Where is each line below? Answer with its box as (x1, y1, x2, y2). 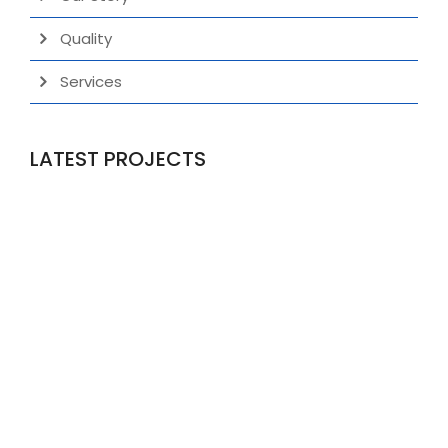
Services (60, 70, 122, 92)
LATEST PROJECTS (30, 144, 206, 173)
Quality (60, 27, 112, 49)
